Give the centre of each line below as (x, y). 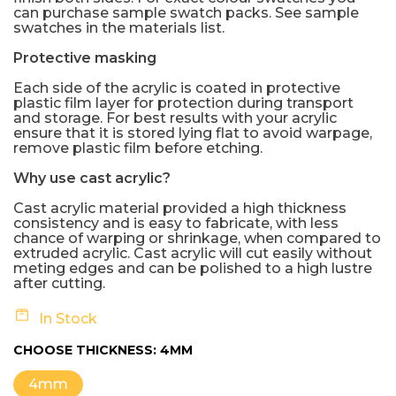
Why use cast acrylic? (92, 178)
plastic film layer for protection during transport (183, 103)
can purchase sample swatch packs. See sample (186, 12)
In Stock (68, 318)
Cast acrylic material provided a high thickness (180, 208)
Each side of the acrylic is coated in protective (177, 88)
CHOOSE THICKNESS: (87, 350)
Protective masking (85, 57)
